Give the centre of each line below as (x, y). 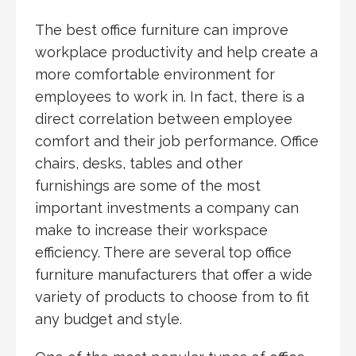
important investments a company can (167, 207)
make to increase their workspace (151, 230)
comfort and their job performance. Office (177, 141)
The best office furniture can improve (162, 29)
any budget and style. (108, 319)
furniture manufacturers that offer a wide (174, 274)
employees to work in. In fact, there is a (170, 96)
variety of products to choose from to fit (172, 296)
